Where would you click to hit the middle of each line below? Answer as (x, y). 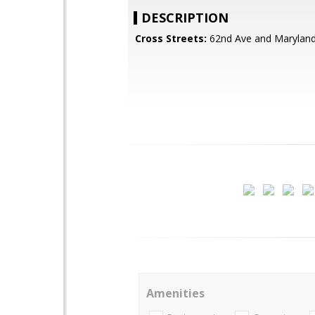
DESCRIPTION (185, 18)
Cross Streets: (171, 38)
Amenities (175, 293)
